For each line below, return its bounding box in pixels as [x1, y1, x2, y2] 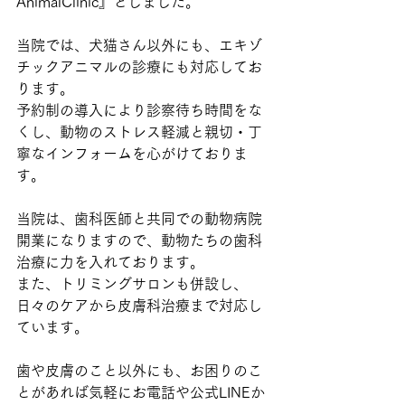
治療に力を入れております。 [16, 255, 204, 269]
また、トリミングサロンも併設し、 [16, 277, 248, 291]
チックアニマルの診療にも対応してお [16, 60, 262, 74]
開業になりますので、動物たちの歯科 [16, 233, 262, 248]
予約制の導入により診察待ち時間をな [16, 103, 262, 118]
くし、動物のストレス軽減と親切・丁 [16, 125, 262, 139]
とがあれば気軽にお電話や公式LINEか [16, 385, 265, 400]
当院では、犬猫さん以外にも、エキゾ [16, 38, 262, 52]
